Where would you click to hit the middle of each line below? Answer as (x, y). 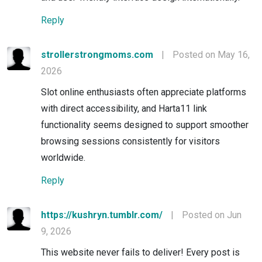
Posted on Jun (212, 215)
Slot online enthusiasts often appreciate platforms (144, 92)
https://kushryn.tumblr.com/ (102, 215)
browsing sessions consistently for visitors (130, 141)
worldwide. (63, 157)
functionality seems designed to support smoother (145, 125)
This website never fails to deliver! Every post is (140, 252)
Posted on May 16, (211, 54)
